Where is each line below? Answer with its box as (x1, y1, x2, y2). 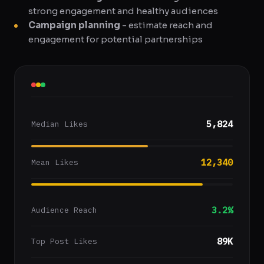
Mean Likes (31, 157, 78, 167)
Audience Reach (31, 205, 97, 215)
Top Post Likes (31, 236, 97, 246)
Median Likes (31, 119, 88, 129)
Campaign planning (28, 19, 120, 31)
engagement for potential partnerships (28, 34, 203, 45)
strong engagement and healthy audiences (28, 5, 218, 16)
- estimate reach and (120, 19, 213, 31)
